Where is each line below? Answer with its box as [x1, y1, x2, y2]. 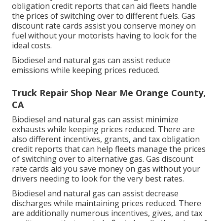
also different [12, 134, 63, 145]
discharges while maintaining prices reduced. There [12, 198, 201, 209]
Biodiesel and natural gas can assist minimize [12, 114, 179, 125]
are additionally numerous [12, 208, 111, 219]
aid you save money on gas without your [49, 163, 200, 175]
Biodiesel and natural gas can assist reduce [12, 55, 171, 66]
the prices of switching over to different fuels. [12, 10, 182, 22]
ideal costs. [12, 40, 52, 51]
